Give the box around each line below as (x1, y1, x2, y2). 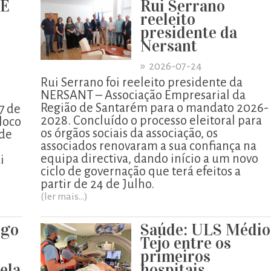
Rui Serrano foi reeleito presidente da (41, 76, 243, 89)
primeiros (140, 246, 211, 266)
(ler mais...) (41, 191, 88, 202)
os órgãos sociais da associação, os (41, 126, 218, 140)
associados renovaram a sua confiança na (41, 139, 256, 152)
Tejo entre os (140, 233, 231, 253)
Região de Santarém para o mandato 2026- (41, 101, 269, 114)
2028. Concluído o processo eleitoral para (41, 114, 262, 127)
